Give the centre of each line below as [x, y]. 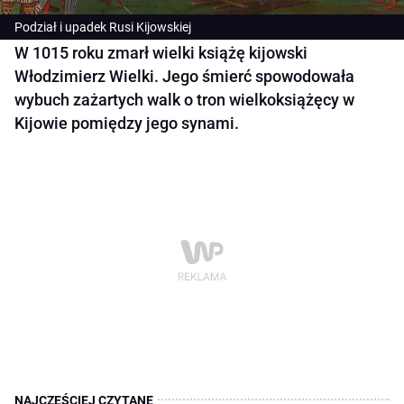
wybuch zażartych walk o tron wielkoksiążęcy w [184, 100]
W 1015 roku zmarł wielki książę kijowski [161, 53]
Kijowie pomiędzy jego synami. [127, 124]
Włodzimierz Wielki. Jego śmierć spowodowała [184, 77]
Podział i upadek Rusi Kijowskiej [103, 28]
